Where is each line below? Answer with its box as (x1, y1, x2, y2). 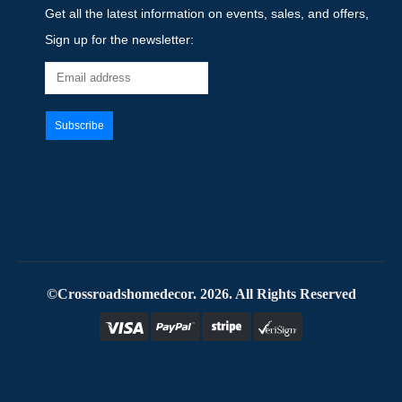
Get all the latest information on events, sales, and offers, (45, 5, 369, 21)
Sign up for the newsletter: (45, 31, 194, 47)
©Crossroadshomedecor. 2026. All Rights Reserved (46, 285, 356, 301)
